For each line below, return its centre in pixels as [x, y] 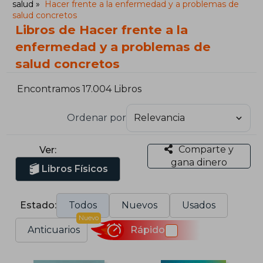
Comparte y [206, 149]
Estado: [38, 205]
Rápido [147, 230]
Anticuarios [54, 230]
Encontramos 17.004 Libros [80, 89]
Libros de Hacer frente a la [102, 30]
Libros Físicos [75, 168]
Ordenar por [96, 117]
